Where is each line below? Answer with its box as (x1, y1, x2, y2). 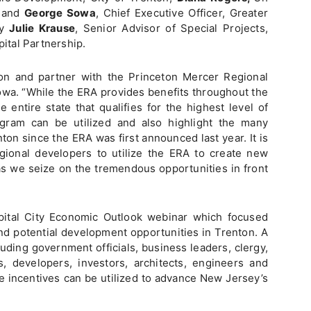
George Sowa (24, 6, 96, 19)
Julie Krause (9, 22, 75, 35)
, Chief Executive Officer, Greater (95, 6, 268, 19)
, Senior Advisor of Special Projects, (75, 22, 269, 35)
